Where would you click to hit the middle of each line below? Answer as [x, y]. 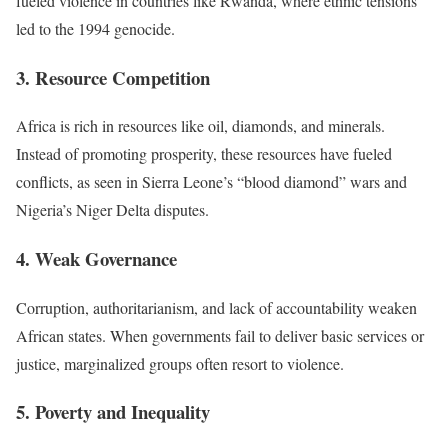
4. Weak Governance [96, 258]
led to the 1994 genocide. [95, 28]
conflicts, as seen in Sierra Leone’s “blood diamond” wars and [211, 182]
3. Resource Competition [113, 77]
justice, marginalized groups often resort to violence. [180, 363]
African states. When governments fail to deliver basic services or [220, 335]
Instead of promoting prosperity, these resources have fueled [204, 154]
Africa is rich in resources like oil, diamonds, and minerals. [200, 126]
